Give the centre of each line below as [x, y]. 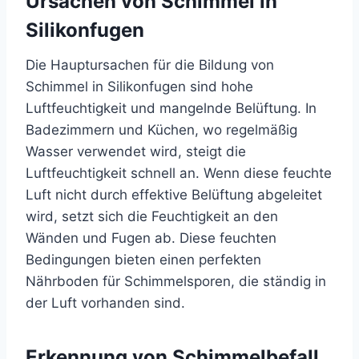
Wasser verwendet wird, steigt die [136, 152]
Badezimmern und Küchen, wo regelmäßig [161, 130]
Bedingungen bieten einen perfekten [143, 260]
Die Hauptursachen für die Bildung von [150, 65]
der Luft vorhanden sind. [105, 303]
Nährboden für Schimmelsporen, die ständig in [176, 282]
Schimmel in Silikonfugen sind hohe [139, 87]
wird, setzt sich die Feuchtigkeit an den [152, 217]
